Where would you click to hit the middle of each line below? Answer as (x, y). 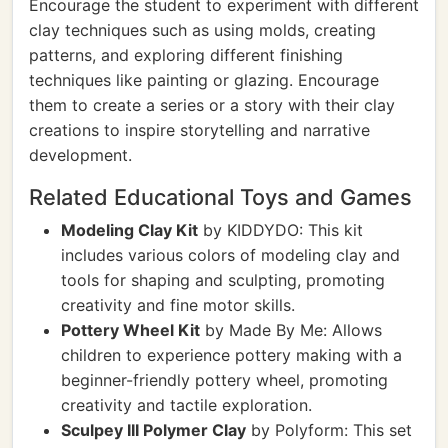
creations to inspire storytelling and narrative (199, 130)
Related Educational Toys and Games (220, 197)
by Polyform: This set (329, 430)
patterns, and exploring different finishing (186, 55)
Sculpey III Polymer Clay (153, 430)
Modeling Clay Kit (129, 230)
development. (80, 155)
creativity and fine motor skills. (178, 305)
